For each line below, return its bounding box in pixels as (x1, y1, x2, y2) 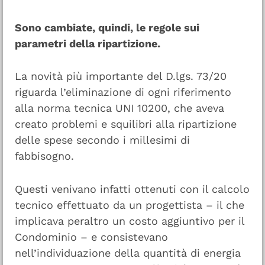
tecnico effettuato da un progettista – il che (15, 199, 244, 212)
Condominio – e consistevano (15, 231, 168, 244)
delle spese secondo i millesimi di (15, 134, 190, 147)
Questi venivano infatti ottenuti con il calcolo (15, 183, 250, 196)
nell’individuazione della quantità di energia (15, 247, 241, 260)
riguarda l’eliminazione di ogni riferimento (15, 86, 231, 99)
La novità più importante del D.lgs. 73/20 (15, 70, 227, 83)
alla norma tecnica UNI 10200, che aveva (15, 102, 224, 115)
